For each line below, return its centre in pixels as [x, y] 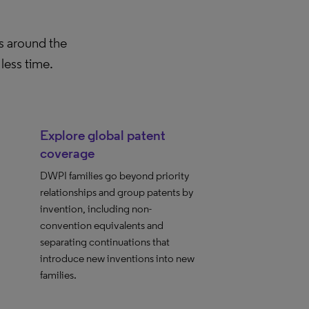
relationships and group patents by [117, 192]
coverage [68, 153]
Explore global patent [103, 135]
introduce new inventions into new [118, 258]
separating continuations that [105, 242]
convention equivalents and [102, 225]
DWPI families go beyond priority [115, 176]
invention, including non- [96, 209]
